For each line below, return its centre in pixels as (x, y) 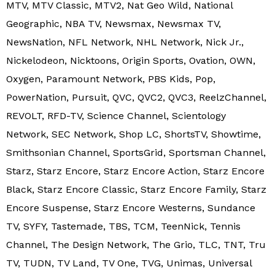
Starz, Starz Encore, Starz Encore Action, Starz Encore (135, 171)
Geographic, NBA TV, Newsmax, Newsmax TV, (114, 24)
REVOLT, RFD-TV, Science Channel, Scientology (116, 116)
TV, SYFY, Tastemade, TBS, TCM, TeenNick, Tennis (123, 227)
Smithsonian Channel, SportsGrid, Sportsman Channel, (136, 153)
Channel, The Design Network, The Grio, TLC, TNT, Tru (136, 245)
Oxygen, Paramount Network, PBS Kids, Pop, (111, 79)
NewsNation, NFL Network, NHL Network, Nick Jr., (125, 42)
